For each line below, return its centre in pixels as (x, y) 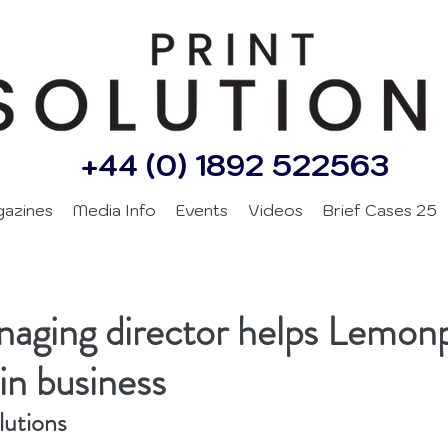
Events (202, 210)
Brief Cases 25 (380, 210)
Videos (275, 210)
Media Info (114, 210)
